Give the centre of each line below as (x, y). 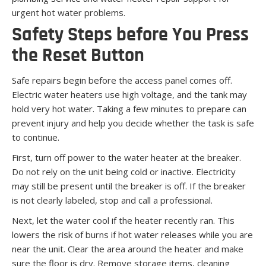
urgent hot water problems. (69, 12)
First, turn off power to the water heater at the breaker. (126, 157)
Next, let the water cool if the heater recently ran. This (123, 220)
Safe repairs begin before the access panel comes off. (122, 80)
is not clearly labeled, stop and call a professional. (112, 200)
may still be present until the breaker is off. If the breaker (129, 186)
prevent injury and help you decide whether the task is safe (133, 123)
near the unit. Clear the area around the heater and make (128, 248)
